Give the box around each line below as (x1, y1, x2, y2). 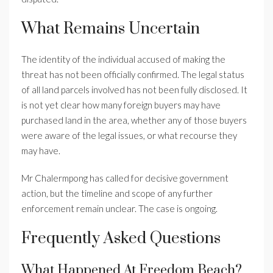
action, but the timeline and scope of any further (21, 188, 213, 199)
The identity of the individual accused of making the (21, 54, 225, 65)
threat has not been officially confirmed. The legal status (21, 69, 244, 80)
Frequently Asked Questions (21, 229, 221, 249)
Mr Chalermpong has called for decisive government (21, 172, 229, 184)
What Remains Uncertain (21, 19, 200, 40)
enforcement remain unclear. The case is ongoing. (21, 203, 218, 214)
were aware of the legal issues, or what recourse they (21, 130, 237, 141)
